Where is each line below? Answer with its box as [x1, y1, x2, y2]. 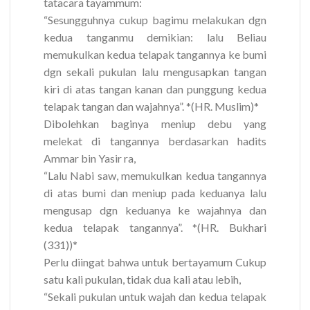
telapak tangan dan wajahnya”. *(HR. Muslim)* [44, 100, 259, 113]
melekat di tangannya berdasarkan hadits [44, 134, 266, 148]
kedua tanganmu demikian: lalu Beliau [44, 30, 266, 44]
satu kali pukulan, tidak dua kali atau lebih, [44, 273, 241, 286]
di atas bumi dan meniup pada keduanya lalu [44, 186, 266, 200]
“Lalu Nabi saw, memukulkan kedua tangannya [44, 169, 266, 183]
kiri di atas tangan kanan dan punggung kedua [44, 82, 266, 96]
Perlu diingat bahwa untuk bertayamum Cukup [44, 255, 266, 269]
